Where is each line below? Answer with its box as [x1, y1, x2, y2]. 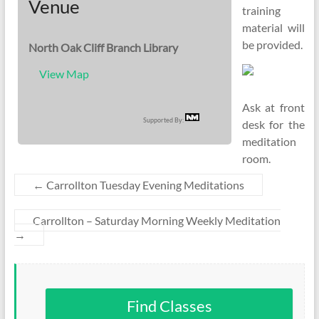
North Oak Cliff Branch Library [28, 41, 178, 54]
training [241, 4, 281, 17]
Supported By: [142, 116, 185, 124]
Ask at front [241, 100, 305, 114]
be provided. [241, 38, 303, 51]
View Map [38, 67, 89, 80]
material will [241, 21, 305, 34]
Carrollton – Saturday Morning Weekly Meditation [32, 214, 281, 227]
